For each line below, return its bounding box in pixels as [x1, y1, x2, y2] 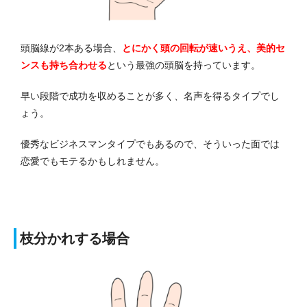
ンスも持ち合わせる [21, 59, 107, 71]
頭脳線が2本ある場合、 [21, 42, 122, 53]
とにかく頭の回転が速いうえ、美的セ [122, 42, 285, 53]
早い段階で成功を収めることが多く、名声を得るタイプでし [21, 90, 280, 101]
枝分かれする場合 [20, 230, 130, 246]
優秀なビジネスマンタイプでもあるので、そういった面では [21, 138, 280, 149]
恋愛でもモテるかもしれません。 [21, 155, 164, 167]
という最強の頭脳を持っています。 [107, 59, 260, 71]
